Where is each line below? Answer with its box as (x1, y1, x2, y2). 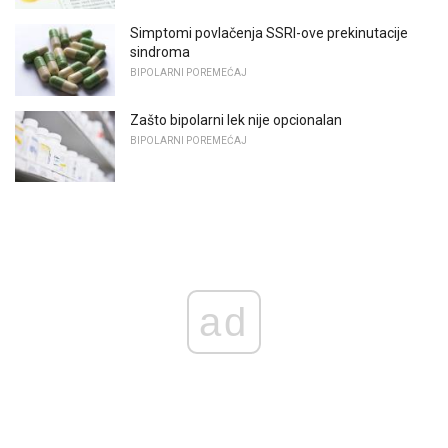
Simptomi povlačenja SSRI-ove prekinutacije (130, 25, 408, 42)
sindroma (130, 44, 190, 61)
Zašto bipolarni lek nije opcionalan (130, 111, 342, 128)
